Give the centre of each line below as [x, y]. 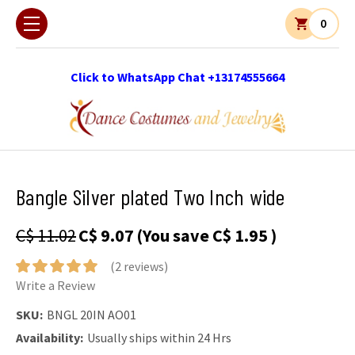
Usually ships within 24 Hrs [159, 338]
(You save [173, 235]
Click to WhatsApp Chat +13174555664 [177, 77]
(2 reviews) [139, 267]
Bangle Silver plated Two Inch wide [151, 196]
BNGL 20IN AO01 [92, 314]
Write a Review [55, 286]
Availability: [50, 338]
